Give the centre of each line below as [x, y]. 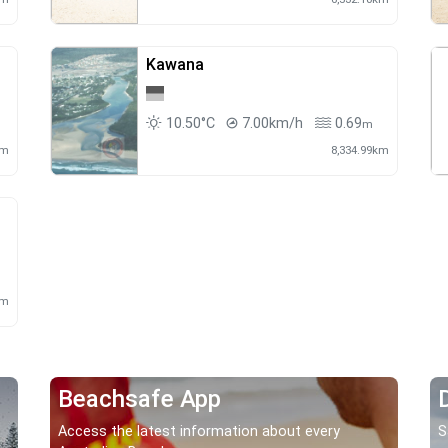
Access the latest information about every [199, 432]
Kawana [174, 65]
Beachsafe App [139, 399]
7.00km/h [272, 124]
